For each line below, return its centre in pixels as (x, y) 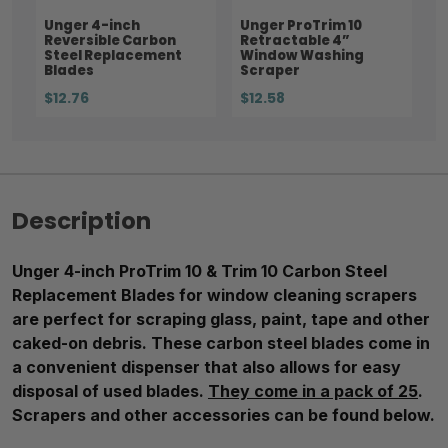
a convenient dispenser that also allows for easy (206, 366)
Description (81, 220)
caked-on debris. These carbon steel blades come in (221, 342)
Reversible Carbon (110, 40)
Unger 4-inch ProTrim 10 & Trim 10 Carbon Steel (199, 270)
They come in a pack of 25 (313, 390)
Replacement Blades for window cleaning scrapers (214, 294)
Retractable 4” (295, 40)
